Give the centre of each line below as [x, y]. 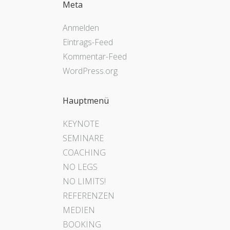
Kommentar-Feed [95, 56]
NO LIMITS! [84, 181]
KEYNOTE [81, 124]
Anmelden [81, 27]
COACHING [84, 153]
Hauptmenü [86, 100]
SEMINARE [83, 138]
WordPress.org [90, 71]
